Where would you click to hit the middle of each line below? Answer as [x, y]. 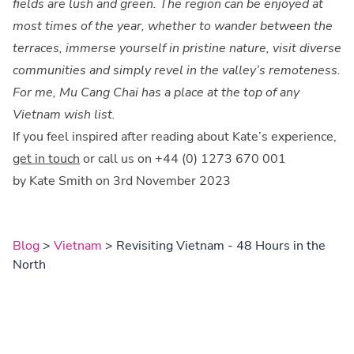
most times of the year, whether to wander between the [173, 26]
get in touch [46, 158]
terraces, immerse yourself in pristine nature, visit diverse [177, 48]
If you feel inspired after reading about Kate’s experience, [175, 136]
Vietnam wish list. [64, 114]
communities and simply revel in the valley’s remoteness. [177, 70]
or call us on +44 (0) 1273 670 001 [183, 158]
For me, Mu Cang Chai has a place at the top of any [156, 92]
